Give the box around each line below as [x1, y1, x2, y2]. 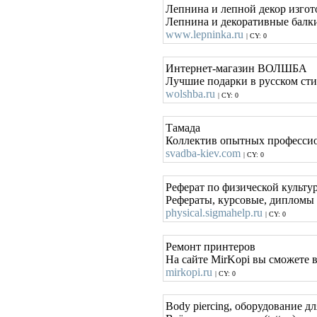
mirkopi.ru [166, 266, 212, 278]
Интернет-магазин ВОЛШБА [166, 62, 307, 74]
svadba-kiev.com [166, 147, 241, 159]
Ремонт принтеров [166, 241, 255, 253]
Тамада [166, 122, 200, 134]
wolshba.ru [166, 88, 215, 100]
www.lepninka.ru [166, 28, 243, 40]
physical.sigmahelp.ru [166, 207, 263, 219]
